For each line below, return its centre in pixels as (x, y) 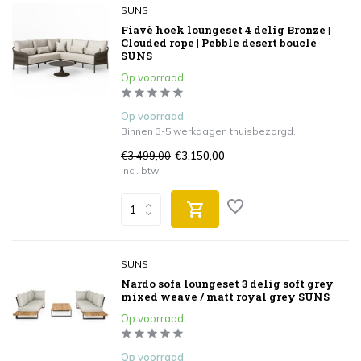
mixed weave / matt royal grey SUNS (225, 297)
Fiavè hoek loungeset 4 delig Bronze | (226, 30)
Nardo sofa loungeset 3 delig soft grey (227, 284)
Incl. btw (140, 170)
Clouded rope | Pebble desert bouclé (219, 43)
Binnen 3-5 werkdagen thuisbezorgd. (208, 131)
